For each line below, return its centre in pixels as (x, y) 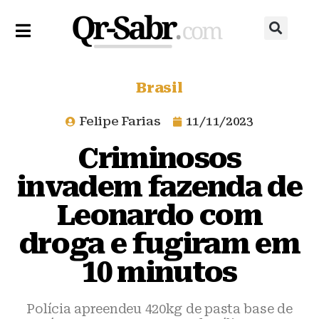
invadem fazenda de (159, 187)
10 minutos (159, 272)
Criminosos (159, 158)
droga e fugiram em (159, 244)
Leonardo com (159, 215)
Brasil (159, 88)
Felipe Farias (120, 121)
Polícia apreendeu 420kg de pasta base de (159, 309)
